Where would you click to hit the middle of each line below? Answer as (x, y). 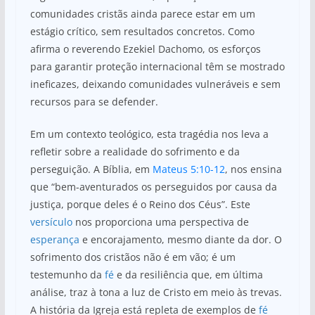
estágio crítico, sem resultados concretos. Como (142, 31)
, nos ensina (253, 169)
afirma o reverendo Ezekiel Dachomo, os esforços (145, 49)
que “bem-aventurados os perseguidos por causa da (153, 186)
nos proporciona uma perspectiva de (160, 221)
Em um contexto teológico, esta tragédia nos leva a (149, 134)
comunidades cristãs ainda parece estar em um (142, 13)
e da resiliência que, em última (188, 274)
